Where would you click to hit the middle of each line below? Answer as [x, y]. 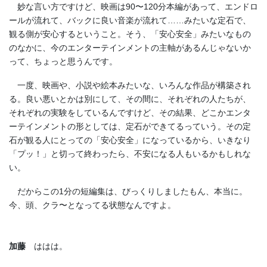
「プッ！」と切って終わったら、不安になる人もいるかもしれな [130, 153]
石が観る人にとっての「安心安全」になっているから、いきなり [130, 140]
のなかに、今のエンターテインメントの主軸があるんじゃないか [130, 48]
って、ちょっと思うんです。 [63, 62]
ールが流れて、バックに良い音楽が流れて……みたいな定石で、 [130, 21]
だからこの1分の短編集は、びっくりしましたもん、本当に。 [128, 191]
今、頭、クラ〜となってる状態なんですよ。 [92, 205]
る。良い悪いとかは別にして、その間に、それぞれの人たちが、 [130, 99]
